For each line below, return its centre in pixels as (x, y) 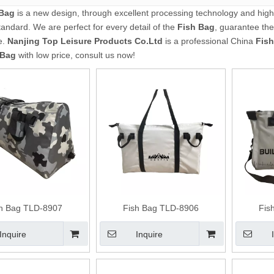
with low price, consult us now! (76, 55)
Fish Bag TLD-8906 (161, 208)
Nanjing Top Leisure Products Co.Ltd (85, 41)
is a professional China (209, 41)
